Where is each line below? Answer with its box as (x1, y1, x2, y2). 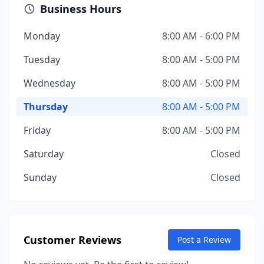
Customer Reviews (24, 233, 121, 247)
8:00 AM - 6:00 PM (162, 29, 240, 42)
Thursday (24, 100, 68, 113)
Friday (24, 124, 51, 137)
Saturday (24, 147, 64, 160)
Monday (24, 29, 60, 42)
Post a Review (177, 234, 231, 245)
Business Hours (40, 2, 121, 16)
